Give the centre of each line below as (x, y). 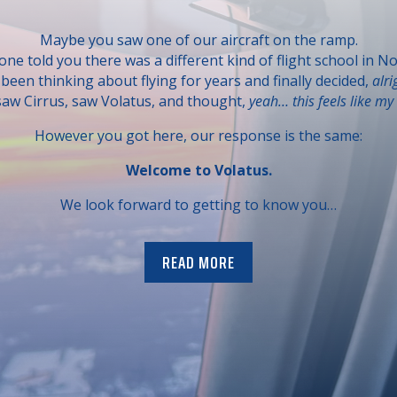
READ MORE (198, 262)
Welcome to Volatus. (198, 171)
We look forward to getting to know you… (198, 205)
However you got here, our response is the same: (198, 136)
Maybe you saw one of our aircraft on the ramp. (198, 40)
